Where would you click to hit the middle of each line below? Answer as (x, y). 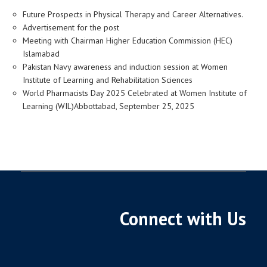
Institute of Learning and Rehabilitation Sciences (108, 80)
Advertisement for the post (71, 27)
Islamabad (41, 54)
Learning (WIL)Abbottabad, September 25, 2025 (108, 106)
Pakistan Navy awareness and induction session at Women (125, 67)
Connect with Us (183, 219)
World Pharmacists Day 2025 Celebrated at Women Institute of (135, 93)
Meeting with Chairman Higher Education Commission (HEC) (128, 41)
